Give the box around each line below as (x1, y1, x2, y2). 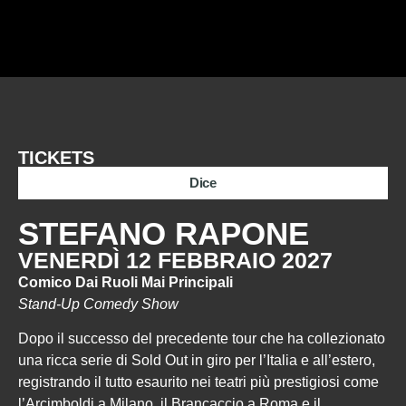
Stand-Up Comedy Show (18, 296, 179, 312)
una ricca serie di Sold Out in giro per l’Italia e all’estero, (18, 353, 375, 369)
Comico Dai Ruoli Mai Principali (18, 275, 233, 290)
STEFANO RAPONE (18, 216, 309, 251)
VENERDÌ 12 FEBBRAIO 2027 (18, 247, 333, 273)
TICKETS (18, 148, 94, 168)
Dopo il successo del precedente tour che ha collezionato (18, 331, 385, 347)
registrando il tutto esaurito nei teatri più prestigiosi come (18, 374, 379, 391)
